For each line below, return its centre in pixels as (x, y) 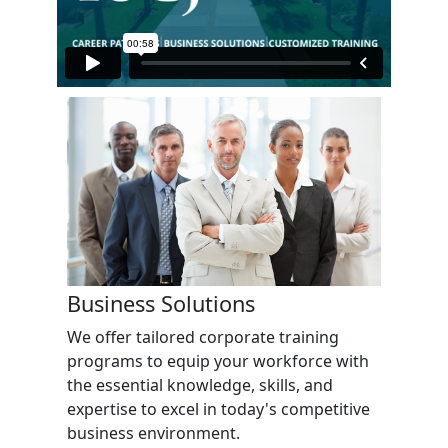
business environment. (153, 432)
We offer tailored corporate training (202, 336)
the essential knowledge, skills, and (199, 384)
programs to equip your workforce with (217, 360)
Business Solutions (160, 303)
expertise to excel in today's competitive (218, 408)
